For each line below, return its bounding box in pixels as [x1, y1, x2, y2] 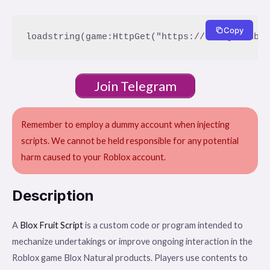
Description [12, 186, 94, 204]
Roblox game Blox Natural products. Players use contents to [12, 252, 248, 263]
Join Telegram [93, 77, 177, 94]
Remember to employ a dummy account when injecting [21, 119, 230, 130]
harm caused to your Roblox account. [21, 151, 166, 162]
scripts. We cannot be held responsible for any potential [21, 135, 239, 146]
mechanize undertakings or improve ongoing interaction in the [12, 236, 253, 246]
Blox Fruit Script [20, 219, 83, 230]
